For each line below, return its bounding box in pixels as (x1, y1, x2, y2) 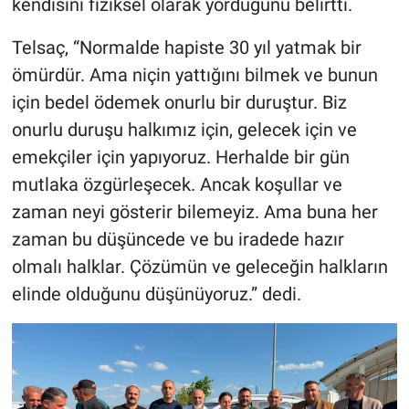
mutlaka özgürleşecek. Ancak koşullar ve (11, 173, 342, 196)
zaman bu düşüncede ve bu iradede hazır (11, 228, 344, 251)
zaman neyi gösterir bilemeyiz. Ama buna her (11, 201, 378, 224)
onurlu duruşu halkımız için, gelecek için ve (11, 119, 357, 142)
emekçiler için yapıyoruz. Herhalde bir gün (11, 146, 350, 169)
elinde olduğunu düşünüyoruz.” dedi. (11, 283, 301, 306)
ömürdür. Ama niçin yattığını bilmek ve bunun (11, 64, 378, 87)
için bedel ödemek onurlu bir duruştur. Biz (11, 91, 347, 114)
